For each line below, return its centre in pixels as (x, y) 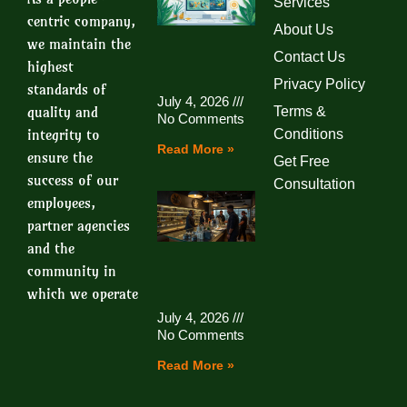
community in (72, 271)
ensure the (60, 157)
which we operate (83, 293)
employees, (62, 203)
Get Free (301, 161)
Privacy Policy (319, 84)
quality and (63, 112)
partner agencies (79, 225)
